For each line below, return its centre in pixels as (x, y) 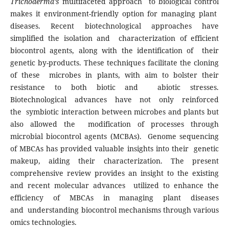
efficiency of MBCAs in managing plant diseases (114, 198)
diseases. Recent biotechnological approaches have (114, 26)
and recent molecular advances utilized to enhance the (114, 186)
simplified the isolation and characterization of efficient (114, 38)
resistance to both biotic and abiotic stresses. (114, 87)
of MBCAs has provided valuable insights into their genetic (114, 149)
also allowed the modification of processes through (114, 124)
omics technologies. (45, 222)
